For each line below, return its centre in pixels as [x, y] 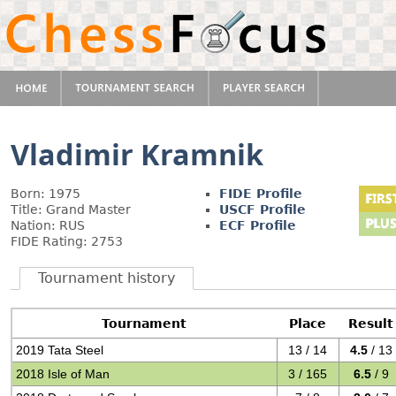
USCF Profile [263, 209]
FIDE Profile [261, 194]
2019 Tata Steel [60, 350]
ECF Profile [258, 225]
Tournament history [107, 278]
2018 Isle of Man [63, 374]
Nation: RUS [48, 225]
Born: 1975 [46, 194]
